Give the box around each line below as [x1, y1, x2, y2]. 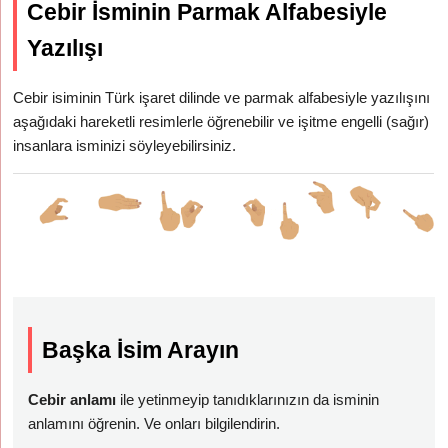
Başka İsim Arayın [42, 337, 240, 363]
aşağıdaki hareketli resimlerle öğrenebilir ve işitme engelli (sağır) [13, 113, 430, 130]
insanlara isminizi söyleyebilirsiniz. [13, 137, 237, 154]
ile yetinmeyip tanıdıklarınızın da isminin [116, 391, 380, 408]
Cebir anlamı [28, 391, 117, 408]
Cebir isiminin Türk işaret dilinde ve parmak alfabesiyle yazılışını [13, 89, 431, 106]
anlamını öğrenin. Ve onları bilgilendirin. [28, 415, 281, 432]
